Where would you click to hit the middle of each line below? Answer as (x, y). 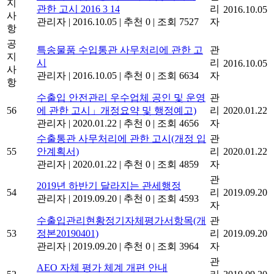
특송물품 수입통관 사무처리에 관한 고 (120, 50)
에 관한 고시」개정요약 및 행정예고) (117, 110)
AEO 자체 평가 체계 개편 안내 (102, 267)
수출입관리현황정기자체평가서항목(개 (121, 220)
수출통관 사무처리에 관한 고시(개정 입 (121, 138)
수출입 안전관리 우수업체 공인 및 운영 (121, 97)
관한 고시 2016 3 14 (78, 9)
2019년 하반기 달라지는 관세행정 (109, 185)
